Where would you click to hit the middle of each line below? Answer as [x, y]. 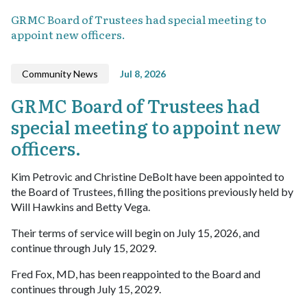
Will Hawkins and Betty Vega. [81, 206]
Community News [60, 73]
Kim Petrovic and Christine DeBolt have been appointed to [148, 176]
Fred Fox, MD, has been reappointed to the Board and [136, 273]
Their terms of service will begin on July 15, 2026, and [135, 232]
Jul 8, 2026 [143, 73]
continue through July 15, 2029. [84, 247]
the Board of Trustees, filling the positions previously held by [152, 191]
